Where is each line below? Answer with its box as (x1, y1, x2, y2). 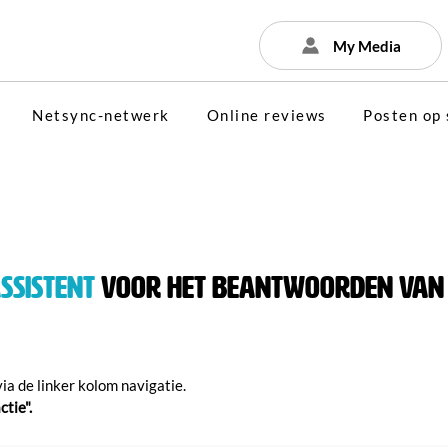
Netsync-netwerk (32, 105, 170, 124)
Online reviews (206, 105, 327, 124)
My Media (333, 36, 401, 55)
